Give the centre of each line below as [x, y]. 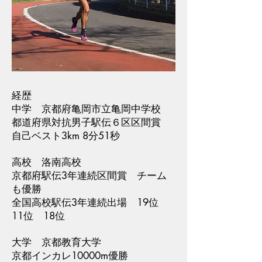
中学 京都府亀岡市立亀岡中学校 [86, 109]
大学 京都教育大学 [56, 242]
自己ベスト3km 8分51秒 [66, 136]
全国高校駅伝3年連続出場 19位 [90, 203]
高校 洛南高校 [46, 162]
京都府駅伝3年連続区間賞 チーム [89, 176]
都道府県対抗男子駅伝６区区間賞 [91, 123]
